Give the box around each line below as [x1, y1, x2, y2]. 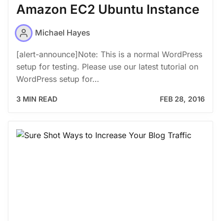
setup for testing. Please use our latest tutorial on [16, 61, 198, 72]
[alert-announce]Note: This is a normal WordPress [16, 49, 202, 59]
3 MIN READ [16, 94, 57, 103]
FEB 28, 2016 [160, 94, 205, 103]
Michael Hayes [35, 28, 90, 38]
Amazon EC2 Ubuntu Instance [16, 1, 199, 17]
